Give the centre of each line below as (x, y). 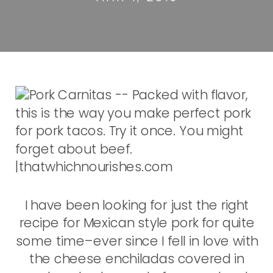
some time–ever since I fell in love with (137, 241)
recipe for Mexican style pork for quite (137, 223)
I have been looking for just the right (137, 205)
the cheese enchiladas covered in (137, 259)
